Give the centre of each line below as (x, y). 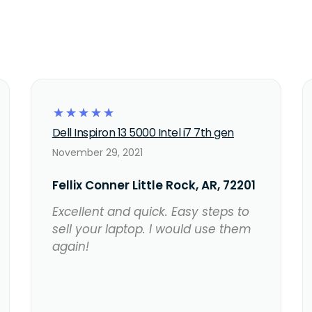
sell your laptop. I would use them (151, 229)
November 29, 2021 (97, 153)
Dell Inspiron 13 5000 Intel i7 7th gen (143, 133)
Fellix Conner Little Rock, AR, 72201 (154, 186)
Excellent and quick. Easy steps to (150, 212)
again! (70, 247)
